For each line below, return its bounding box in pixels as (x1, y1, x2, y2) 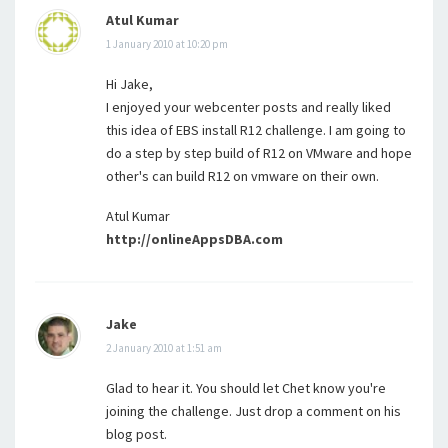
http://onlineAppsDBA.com (106, 230, 283, 249)
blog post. (106, 425, 167, 444)
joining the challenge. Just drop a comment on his (106, 402, 401, 421)
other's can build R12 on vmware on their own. (106, 167, 379, 186)
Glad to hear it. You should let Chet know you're (106, 379, 386, 398)
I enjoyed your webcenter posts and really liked (106, 98, 391, 117)
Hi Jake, (106, 75, 153, 94)
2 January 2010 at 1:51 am (106, 341, 222, 356)
